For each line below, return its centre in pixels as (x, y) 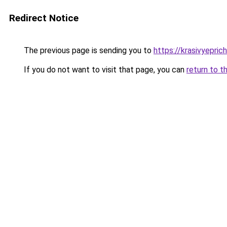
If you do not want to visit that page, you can (104, 70)
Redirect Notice (44, 18)
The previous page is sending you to (88, 50)
